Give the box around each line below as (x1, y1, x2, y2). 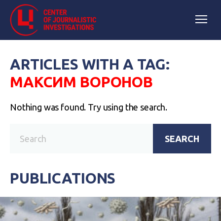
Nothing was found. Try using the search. (10, 102, 167, 112)
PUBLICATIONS (10, 170, 116, 186)
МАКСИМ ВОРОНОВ (10, 74, 153, 90)
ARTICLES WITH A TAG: (10, 56, 170, 73)
